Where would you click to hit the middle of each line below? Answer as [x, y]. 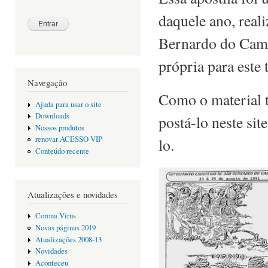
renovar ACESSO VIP [68, 139]
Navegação [47, 82]
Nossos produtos [60, 127]
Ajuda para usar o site [68, 104]
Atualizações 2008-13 [68, 239]
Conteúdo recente [62, 151]
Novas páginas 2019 [65, 228]
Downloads [52, 116]
